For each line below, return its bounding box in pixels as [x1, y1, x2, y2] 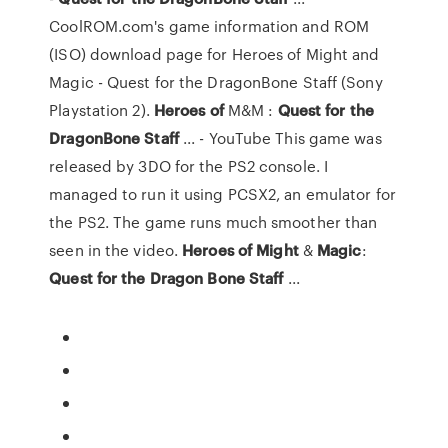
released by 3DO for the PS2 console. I [49, 155, 329, 177]
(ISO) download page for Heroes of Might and [49, 43, 380, 65]
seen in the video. [49, 239, 183, 261]
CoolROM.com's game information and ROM [49, 15, 370, 37]
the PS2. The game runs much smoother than [49, 211, 378, 233]
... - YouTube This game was [178, 127, 382, 149]
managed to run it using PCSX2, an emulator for [49, 183, 396, 205]
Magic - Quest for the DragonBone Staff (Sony [49, 71, 383, 93]
